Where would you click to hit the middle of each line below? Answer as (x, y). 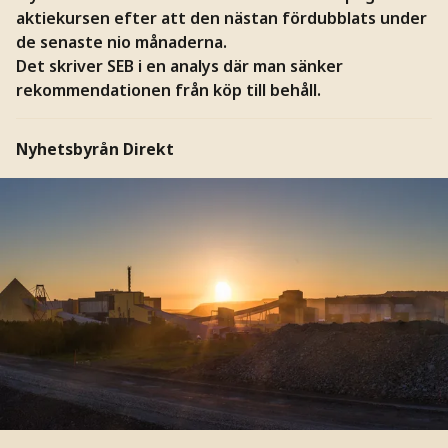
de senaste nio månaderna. (121, 41)
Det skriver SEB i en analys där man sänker (179, 65)
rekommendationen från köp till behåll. (168, 89)
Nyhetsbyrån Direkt (94, 149)
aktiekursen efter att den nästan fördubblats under (221, 17)
